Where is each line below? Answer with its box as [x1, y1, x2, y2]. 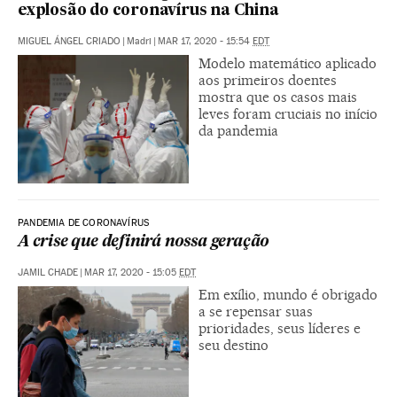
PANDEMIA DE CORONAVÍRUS [18, 216, 150, 229]
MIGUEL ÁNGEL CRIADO [18, 35, 121, 47]
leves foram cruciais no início [198, 105, 378, 122]
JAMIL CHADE [18, 266, 78, 278]
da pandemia [198, 121, 278, 139]
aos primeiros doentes [198, 71, 337, 89]
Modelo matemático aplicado [198, 54, 377, 72]
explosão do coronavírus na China [18, 3, 279, 19]
